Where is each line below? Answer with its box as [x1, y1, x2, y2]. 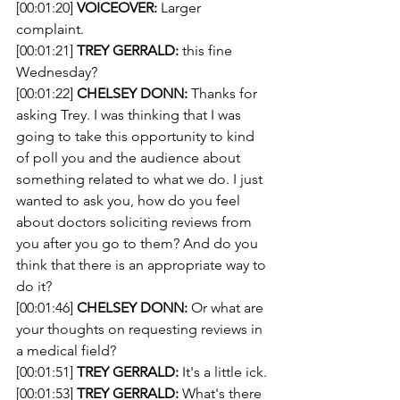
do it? [16, 278, 52, 295]
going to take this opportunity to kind [16, 128, 258, 145]
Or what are [187, 299, 267, 316]
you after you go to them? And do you [16, 235, 262, 252]
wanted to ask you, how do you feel [16, 192, 244, 209]
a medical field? [16, 342, 116, 359]
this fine [179, 42, 236, 59]
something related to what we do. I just [16, 171, 266, 187]
